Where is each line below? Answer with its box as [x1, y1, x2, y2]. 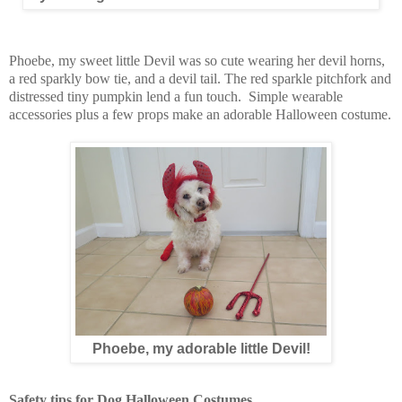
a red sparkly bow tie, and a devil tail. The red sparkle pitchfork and [9, 71, 391, 87]
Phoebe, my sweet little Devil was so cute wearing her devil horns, [9, 53, 385, 69]
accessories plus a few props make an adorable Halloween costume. [9, 107, 391, 123]
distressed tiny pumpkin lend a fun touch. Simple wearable [9, 89, 343, 105]
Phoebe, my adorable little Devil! [92, 341, 310, 357]
